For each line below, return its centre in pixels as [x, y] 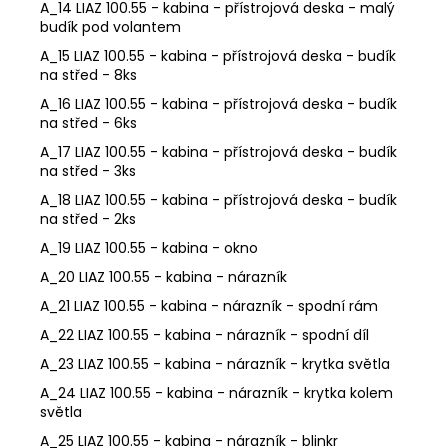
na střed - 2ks [88, 218]
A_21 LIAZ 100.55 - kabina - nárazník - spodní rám [209, 305]
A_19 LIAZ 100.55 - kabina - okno [149, 247]
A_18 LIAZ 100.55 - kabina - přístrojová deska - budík [218, 199]
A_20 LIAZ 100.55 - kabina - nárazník [163, 276]
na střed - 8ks [88, 74]
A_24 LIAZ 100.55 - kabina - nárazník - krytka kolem [216, 392]
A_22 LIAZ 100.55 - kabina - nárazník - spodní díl [204, 334]
